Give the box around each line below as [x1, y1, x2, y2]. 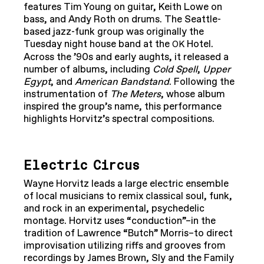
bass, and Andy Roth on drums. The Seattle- [24, 13, 221, 27]
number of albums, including [24, 63, 153, 77]
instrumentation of [24, 88, 110, 101]
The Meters [110, 88, 161, 101]
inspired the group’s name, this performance [24, 100, 222, 114]
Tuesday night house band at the [24, 38, 172, 51]
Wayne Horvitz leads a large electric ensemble [24, 177, 229, 191]
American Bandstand [75, 75, 169, 89]
